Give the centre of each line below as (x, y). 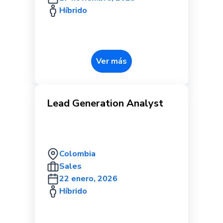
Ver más (111, 61)
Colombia (77, 154)
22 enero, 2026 (88, 179)
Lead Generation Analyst (105, 103)
